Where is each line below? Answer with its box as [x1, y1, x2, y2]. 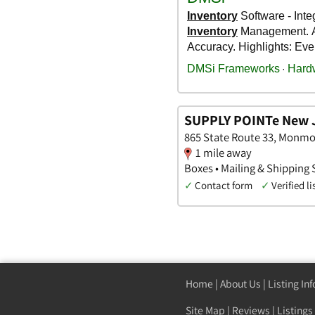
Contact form [195, 178, 252, 192]
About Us [220, 276, 261, 291]
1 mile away [195, 144, 252, 160]
